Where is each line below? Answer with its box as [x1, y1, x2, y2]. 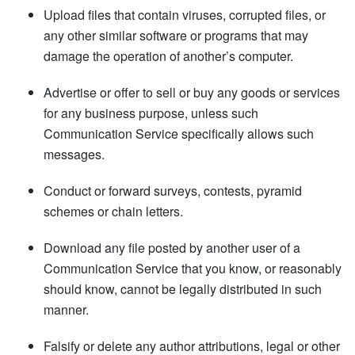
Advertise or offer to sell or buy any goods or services [44, 82, 340, 101]
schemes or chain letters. [44, 201, 183, 220]
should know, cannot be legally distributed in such [44, 279, 322, 298]
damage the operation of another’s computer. [44, 46, 293, 65]
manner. [44, 300, 89, 319]
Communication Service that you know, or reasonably [44, 258, 342, 277]
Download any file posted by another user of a [44, 238, 300, 257]
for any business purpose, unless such [44, 103, 258, 122]
